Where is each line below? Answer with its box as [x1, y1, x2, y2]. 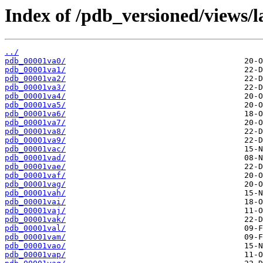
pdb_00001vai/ [5, 197, 66, 207]
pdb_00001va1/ [5, 65, 66, 75]
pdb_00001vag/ [5, 180, 66, 189]
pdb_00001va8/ [5, 127, 66, 136]
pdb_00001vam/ [5, 232, 66, 242]
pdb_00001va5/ [5, 100, 66, 110]
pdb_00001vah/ [5, 188, 66, 198]
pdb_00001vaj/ [5, 206, 66, 215]
